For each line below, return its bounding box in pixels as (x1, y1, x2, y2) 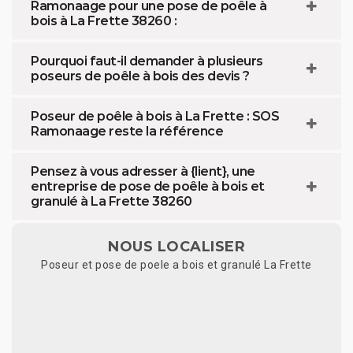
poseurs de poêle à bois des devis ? (31, 69, 250, 84)
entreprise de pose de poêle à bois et (31, 179, 265, 195)
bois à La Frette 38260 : (31, 13, 176, 29)
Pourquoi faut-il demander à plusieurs (31, 54, 263, 69)
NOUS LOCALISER (108, 238, 245, 256)
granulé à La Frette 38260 (31, 194, 192, 210)
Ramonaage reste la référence (31, 124, 223, 139)
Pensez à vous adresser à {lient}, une (31, 164, 255, 180)
